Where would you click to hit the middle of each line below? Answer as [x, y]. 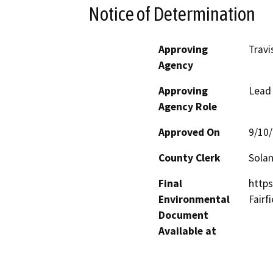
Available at [187, 231]
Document [183, 215]
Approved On [189, 132]
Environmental [194, 199]
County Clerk [190, 158]
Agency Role [188, 106]
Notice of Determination [172, 14]
